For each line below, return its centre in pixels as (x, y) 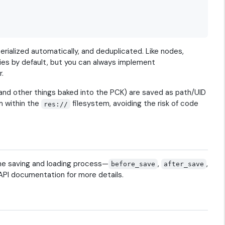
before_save (133, 164)
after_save (184, 164)
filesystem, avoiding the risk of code (135, 104)
